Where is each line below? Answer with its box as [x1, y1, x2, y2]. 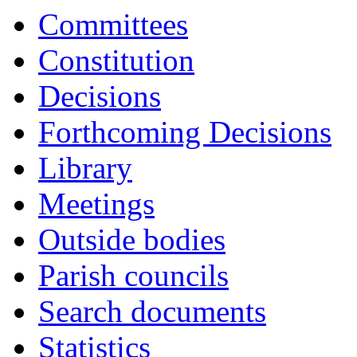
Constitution [38, 43, 194, 77]
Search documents [38, 294, 266, 328]
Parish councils [38, 258, 229, 292]
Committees [38, 7, 188, 41]
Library [38, 151, 132, 185]
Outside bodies [38, 222, 226, 257]
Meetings [38, 186, 155, 221]
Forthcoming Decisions [38, 115, 331, 149]
